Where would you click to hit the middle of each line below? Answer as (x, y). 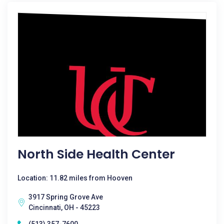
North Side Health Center (96, 154)
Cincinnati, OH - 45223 (64, 207)
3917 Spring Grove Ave (66, 197)
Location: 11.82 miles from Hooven (75, 178)
